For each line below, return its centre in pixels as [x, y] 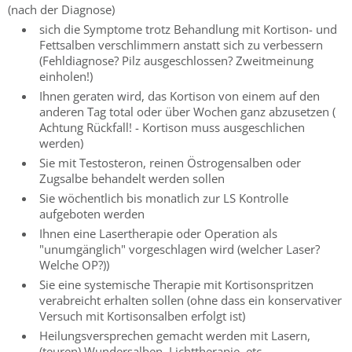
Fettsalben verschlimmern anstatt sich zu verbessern [181, 44]
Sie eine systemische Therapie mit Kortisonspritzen [176, 284]
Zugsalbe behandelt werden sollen [132, 178]
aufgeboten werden [92, 213]
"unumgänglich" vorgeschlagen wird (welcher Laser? [180, 249]
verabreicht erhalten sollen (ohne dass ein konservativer [191, 300]
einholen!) [66, 76]
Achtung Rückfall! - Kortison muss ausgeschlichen [172, 127]
